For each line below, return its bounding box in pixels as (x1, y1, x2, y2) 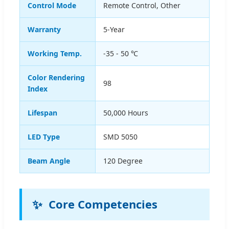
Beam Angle (28, 155, 70, 166)
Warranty (28, 24, 61, 34)
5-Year (103, 24, 125, 34)
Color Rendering (28, 72, 85, 82)
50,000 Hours (103, 107, 148, 118)
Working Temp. (28, 48, 82, 58)
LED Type (28, 131, 60, 142)
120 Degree (103, 155, 143, 166)
